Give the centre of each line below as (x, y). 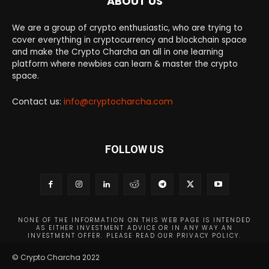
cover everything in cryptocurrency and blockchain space (129, 40)
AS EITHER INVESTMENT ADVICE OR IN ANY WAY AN (134, 228)
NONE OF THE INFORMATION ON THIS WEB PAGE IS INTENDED (134, 220)
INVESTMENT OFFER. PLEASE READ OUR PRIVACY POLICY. (134, 236)
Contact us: (38, 101)
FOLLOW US (134, 149)
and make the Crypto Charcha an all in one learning (118, 52)
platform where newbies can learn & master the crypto (125, 64)
